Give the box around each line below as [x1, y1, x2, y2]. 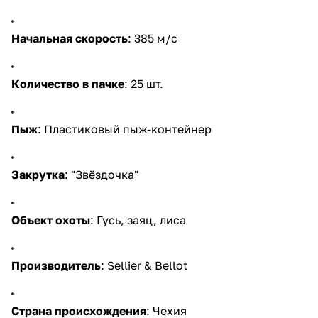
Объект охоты [11, 212, 90, 227]
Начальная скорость [11, 31, 128, 45]
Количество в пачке [11, 76, 124, 91]
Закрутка [11, 167, 65, 182]
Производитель [11, 258, 101, 273]
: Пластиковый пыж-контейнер [38, 121, 212, 136]
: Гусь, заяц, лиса [90, 212, 186, 227]
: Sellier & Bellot [101, 258, 187, 273]
